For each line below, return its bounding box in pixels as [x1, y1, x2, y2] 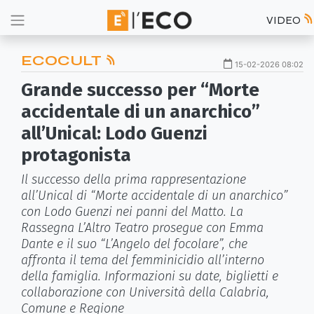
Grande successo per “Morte [21, 79, 259, 101]
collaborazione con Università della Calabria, [21, 285, 269, 300]
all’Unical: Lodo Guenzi [21, 123, 207, 144]
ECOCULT [21, 52, 105, 69]
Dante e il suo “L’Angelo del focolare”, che [21, 236, 247, 252]
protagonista [21, 144, 131, 166]
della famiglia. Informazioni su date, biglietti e [21, 268, 278, 284]
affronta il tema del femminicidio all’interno [21, 252, 264, 268]
